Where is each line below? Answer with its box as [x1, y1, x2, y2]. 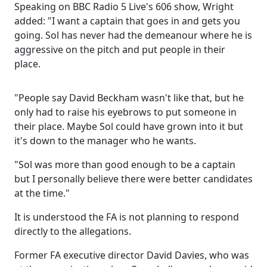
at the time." [14, 187, 70, 200]
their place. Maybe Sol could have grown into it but [14, 120, 243, 133]
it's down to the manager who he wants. [14, 134, 196, 147]
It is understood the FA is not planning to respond [14, 210, 239, 223]
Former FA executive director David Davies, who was [14, 249, 249, 262]
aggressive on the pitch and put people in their [14, 43, 225, 56]
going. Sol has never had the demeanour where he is [14, 29, 252, 42]
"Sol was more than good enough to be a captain [14, 158, 235, 171]
